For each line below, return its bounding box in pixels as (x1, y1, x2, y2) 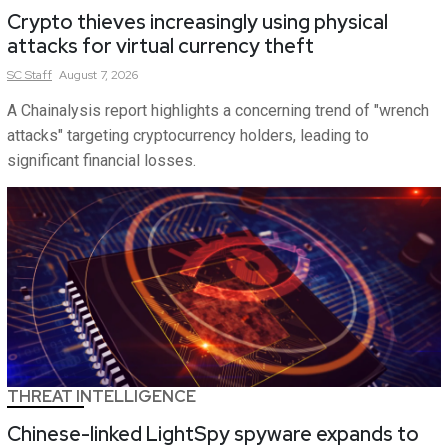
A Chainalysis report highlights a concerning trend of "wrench (7, 101, 429, 121)
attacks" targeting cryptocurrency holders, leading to (7, 126, 369, 146)
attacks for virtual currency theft (7, 33, 314, 60)
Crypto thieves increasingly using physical (7, 9, 388, 36)
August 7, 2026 (59, 67, 138, 84)
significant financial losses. (7, 151, 196, 171)
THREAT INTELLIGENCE (7, 386, 196, 408)
